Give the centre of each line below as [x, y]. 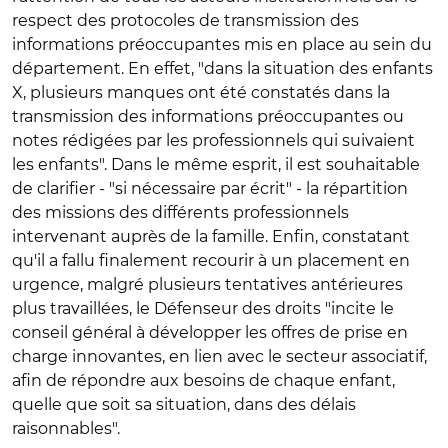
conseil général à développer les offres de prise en [210, 332]
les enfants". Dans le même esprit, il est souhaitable [216, 164]
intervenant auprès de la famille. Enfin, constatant [211, 236]
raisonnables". [66, 428]
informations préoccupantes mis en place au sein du [222, 44]
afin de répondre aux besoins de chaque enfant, [203, 380]
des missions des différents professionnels [180, 212]
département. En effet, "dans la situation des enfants [222, 68]
